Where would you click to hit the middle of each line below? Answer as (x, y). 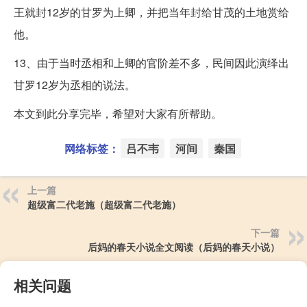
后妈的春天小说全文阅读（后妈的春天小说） (184, 247)
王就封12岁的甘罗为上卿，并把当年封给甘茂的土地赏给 (151, 12)
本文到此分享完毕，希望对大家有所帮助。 (118, 114)
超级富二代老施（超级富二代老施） (104, 205)
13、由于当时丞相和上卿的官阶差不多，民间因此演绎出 (151, 63)
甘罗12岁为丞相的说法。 (75, 85)
